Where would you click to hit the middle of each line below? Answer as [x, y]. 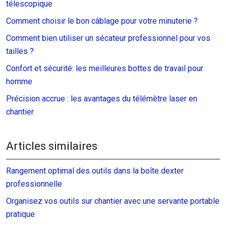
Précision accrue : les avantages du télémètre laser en [102, 98]
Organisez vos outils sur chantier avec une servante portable [113, 201]
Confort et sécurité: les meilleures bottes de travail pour [105, 68]
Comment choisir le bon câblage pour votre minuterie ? [102, 21]
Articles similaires [52, 146]
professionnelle [34, 184]
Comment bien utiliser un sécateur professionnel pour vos [108, 38]
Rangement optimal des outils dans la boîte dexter [95, 171]
